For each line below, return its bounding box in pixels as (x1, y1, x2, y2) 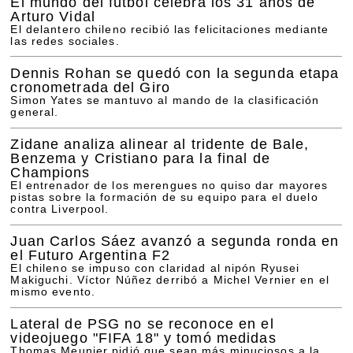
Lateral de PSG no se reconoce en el (10, 315, 274, 333)
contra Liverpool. (10, 203, 110, 215)
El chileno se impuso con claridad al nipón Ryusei (10, 262, 300, 275)
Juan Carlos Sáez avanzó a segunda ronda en (10, 232, 340, 250)
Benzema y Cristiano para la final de (10, 149, 270, 166)
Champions (10, 163, 91, 180)
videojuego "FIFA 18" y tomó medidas (10, 329, 277, 347)
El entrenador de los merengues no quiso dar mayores (10, 179, 329, 191)
